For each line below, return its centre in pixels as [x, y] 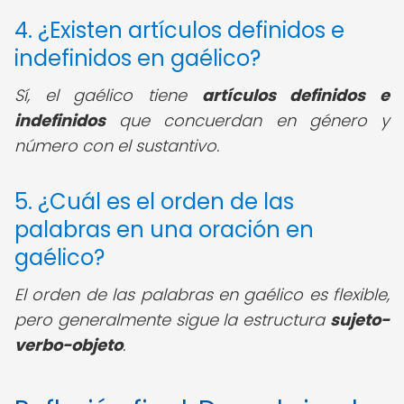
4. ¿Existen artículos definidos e [179, 30]
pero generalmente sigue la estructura [172, 320]
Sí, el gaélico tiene [108, 95]
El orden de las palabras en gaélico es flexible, [202, 294]
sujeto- [360, 320]
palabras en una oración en [164, 230]
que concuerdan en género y [248, 120]
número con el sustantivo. [117, 146]
